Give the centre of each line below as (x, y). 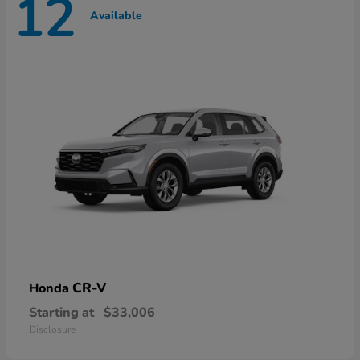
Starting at (61, 312)
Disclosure (52, 329)
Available (116, 16)
